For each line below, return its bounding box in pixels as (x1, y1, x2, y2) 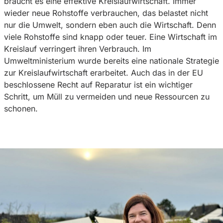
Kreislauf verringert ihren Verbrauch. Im (4, 44, 151, 54)
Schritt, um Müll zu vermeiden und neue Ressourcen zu (4, 92, 210, 102)
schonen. (4, 104, 38, 114)
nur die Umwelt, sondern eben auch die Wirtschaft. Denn (4, 20, 216, 30)
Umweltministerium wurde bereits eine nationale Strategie (4, 56, 219, 66)
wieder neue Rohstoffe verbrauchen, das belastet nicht (4, 8, 208, 18)
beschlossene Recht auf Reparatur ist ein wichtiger (4, 80, 193, 90)
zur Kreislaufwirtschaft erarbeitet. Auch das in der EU (4, 68, 203, 78)
